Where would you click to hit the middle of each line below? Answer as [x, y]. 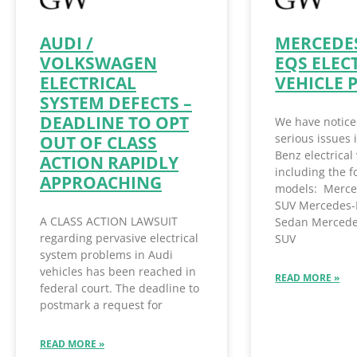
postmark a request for [101, 305]
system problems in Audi [106, 255]
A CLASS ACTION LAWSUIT [109, 222]
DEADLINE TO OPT [114, 123]
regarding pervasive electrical [119, 238]
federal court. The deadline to [120, 288]
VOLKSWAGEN [98, 63]
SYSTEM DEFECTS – [116, 103]
